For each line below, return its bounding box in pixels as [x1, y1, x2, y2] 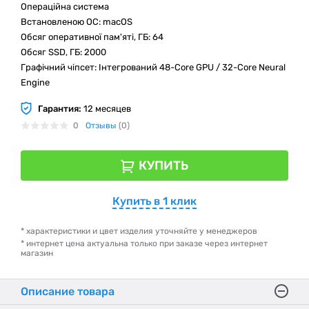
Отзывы [86, 121, 117, 131]
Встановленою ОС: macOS [21, 17, 132, 28]
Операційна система [21, 1, 109, 12]
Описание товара [21, 285, 114, 299]
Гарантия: [38, 103, 81, 114]
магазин [21, 248, 53, 259]
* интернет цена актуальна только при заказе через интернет [21, 239, 268, 249]
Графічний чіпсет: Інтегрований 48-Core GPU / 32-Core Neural [21, 62, 286, 73]
